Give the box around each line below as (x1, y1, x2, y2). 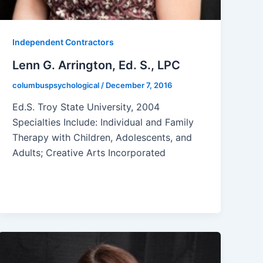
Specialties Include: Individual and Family (12, 116, 194, 129)
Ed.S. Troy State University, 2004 (12, 101, 166, 113)
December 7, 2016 (106, 80, 173, 90)
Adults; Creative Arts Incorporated (12, 147, 166, 159)
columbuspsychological (12, 80, 102, 90)
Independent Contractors (12, 36, 114, 47)
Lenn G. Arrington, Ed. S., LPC (12, 58, 181, 72)
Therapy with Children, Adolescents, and (12, 131, 193, 144)
